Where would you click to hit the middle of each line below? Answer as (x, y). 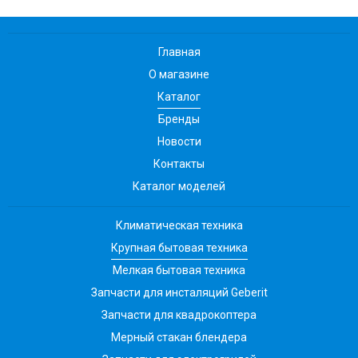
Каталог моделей (179, 186)
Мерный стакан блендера (179, 337)
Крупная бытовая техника (179, 247)
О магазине (179, 74)
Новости (179, 141)
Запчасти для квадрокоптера (179, 314)
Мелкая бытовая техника (179, 270)
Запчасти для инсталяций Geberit (179, 292)
